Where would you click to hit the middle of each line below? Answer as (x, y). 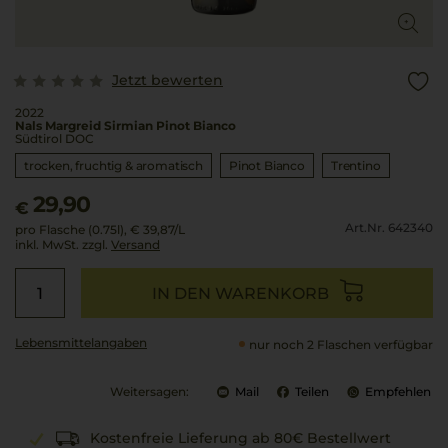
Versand (135, 244)
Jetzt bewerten (167, 80)
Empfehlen (398, 391)
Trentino (355, 165)
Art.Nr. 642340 (389, 227)
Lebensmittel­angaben (81, 342)
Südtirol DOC (54, 138)
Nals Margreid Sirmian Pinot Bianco (125, 125)
